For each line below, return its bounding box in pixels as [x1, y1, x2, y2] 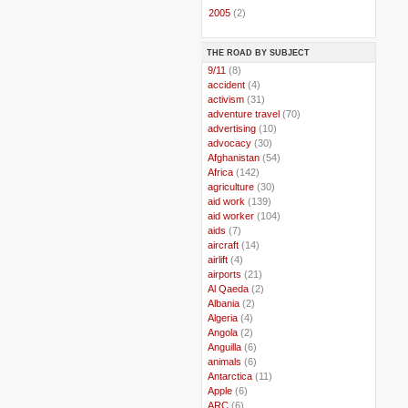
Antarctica [208, 370, 252, 382]
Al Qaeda [208, 282, 249, 294]
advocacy [208, 137, 251, 148]
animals [208, 355, 241, 367]
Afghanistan [208, 151, 260, 163]
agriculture [208, 180, 254, 192]
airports [208, 268, 241, 280]
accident [208, 78, 245, 90]
